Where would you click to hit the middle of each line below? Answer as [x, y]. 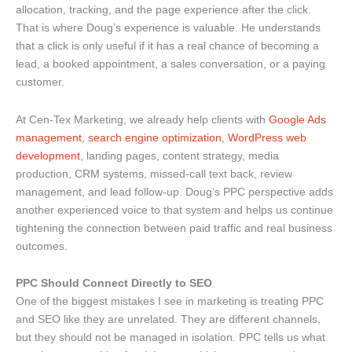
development [48, 155]
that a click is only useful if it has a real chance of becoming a [167, 46]
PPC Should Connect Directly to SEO [114, 283]
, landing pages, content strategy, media [180, 155]
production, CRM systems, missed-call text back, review [154, 173]
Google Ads [297, 119]
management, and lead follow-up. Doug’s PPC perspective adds [174, 191]
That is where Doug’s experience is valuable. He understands [168, 28]
